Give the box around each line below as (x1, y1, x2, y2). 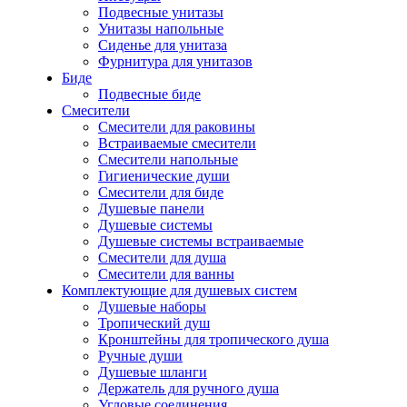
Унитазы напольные (98, 20, 223, 36)
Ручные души (98, 347, 183, 363)
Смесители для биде (98, 184, 223, 200)
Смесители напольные (98, 151, 238, 167)
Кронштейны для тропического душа (98, 331, 329, 347)
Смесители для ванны (98, 265, 234, 282)
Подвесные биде (98, 85, 201, 102)
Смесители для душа (98, 249, 226, 265)
